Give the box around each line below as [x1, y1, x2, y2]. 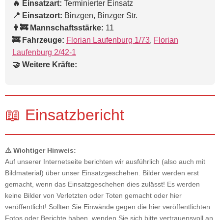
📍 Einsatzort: [12, 11, 62, 20]
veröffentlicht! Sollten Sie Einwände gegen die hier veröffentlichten [5, 203, 210, 211]
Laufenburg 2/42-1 [12, 48, 76, 56]
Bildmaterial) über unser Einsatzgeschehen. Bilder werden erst [5, 169, 199, 177]
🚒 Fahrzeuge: [12, 36, 64, 44]
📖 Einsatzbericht [5, 106, 124, 124]
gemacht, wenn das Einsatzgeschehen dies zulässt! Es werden [5, 180, 200, 189]
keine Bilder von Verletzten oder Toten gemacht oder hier [5, 192, 182, 200]
